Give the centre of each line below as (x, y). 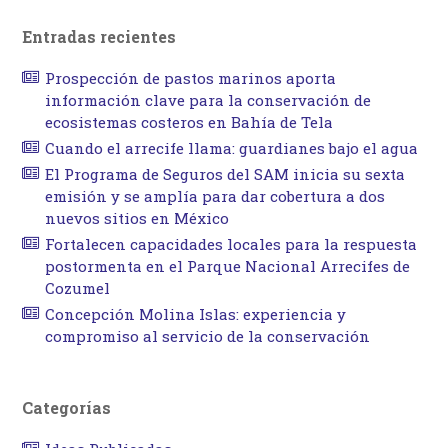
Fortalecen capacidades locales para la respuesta (230, 243)
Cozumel (77, 287)
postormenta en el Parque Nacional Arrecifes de (227, 265)
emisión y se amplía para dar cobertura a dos (214, 195)
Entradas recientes (99, 36)
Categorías (67, 407)
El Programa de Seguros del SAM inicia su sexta (224, 173)
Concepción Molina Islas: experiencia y (195, 313)
